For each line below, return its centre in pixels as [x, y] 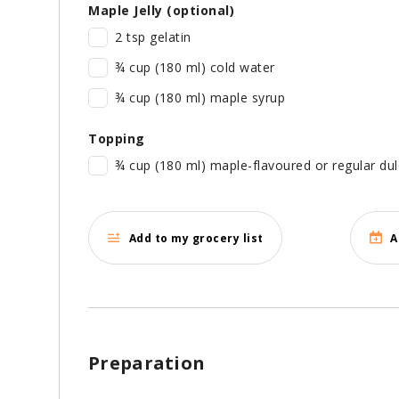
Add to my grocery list [196, 238]
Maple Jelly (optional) [161, 11]
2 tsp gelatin [153, 37]
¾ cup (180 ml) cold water [195, 68]
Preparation [147, 363]
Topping [117, 139]
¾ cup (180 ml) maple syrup [200, 98]
